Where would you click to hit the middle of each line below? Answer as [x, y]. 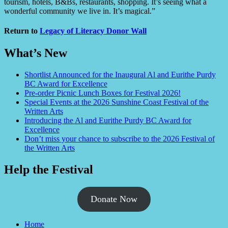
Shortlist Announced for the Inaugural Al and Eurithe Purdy [120, 75]
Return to [22, 31]
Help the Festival [49, 170]
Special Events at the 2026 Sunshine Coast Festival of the [117, 102]
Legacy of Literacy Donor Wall [93, 31]
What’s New [36, 53]
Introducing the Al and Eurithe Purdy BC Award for [108, 121]
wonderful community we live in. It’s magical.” [80, 11]
